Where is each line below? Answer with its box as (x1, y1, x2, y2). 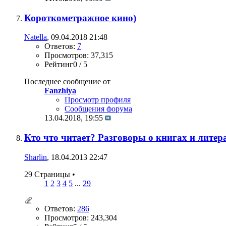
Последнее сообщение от (24, 77, 110, 86)
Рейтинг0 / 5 (44, 60, 87, 69)
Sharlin (24, 152, 47, 161)
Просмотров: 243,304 (44, 213, 117, 222)
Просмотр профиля (65, 95, 131, 104)
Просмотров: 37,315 (44, 51, 113, 60)
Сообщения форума (65, 104, 132, 114)
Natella (24, 33, 47, 42)
